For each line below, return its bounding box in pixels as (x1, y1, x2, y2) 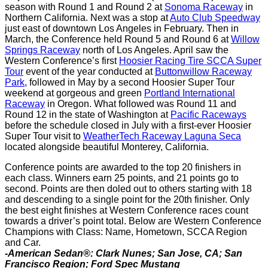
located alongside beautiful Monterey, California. (5, 142, 209, 152)
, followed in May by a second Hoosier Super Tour (25, 77, 234, 87)
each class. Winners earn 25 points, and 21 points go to (5, 173, 239, 183)
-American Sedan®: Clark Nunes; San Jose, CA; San (5, 248, 242, 258)
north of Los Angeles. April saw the (80, 45, 229, 55)
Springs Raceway (5, 45, 80, 55)
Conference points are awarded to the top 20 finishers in (5, 162, 241, 172)
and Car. (5, 237, 41, 248)
